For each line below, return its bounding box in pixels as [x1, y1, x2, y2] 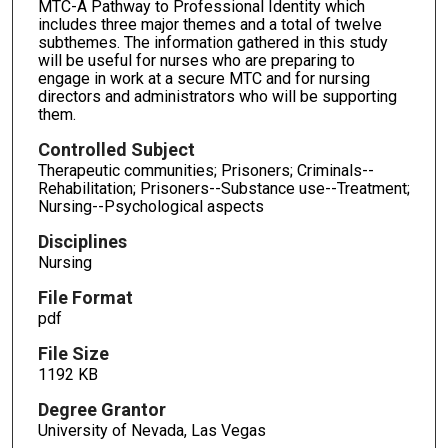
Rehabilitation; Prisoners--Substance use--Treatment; [37, 179, 410, 199]
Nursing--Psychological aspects [37, 197, 264, 217]
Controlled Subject [37, 139, 195, 161]
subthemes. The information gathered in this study [37, 33, 388, 53]
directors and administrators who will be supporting [37, 87, 397, 107]
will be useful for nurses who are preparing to [37, 51, 355, 71]
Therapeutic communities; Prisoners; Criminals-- [37, 161, 374, 181]
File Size [37, 342, 109, 364]
